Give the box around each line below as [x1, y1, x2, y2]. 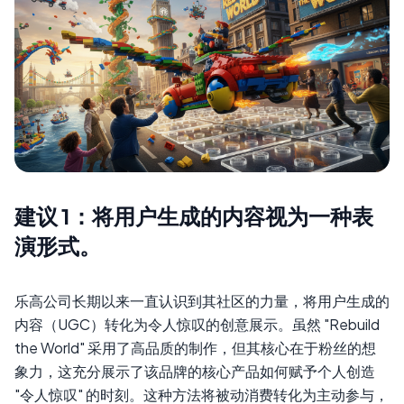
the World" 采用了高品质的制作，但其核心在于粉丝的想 [14, 338, 376, 358]
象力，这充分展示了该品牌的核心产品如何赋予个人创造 [14, 362, 375, 381]
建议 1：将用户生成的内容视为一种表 [14, 202, 373, 230]
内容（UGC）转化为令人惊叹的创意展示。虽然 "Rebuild [14, 315, 380, 335]
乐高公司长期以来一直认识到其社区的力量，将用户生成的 [14, 291, 390, 311]
